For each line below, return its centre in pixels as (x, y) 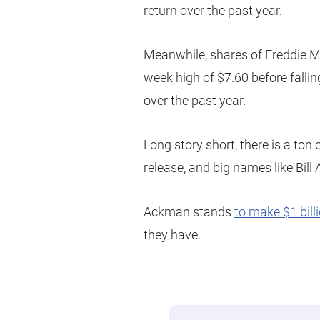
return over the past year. (213, 10)
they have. (172, 234)
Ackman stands (189, 211)
